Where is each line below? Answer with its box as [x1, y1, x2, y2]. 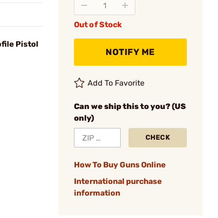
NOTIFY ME [106, 47, 155, 57]
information [74, 188, 120, 198]
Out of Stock [74, 20, 122, 29]
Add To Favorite [88, 78, 145, 88]
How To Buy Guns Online [74, 160, 166, 169]
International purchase [74, 177, 162, 186]
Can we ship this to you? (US [74, 102, 186, 111]
